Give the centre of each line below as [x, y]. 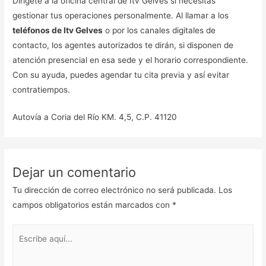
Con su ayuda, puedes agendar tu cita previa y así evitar [121, 75]
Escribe [26, 231]
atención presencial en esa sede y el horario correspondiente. [131, 60]
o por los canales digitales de [159, 30]
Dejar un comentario [75, 172]
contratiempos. [42, 89]
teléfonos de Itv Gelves [58, 30]
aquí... [24, 246]
